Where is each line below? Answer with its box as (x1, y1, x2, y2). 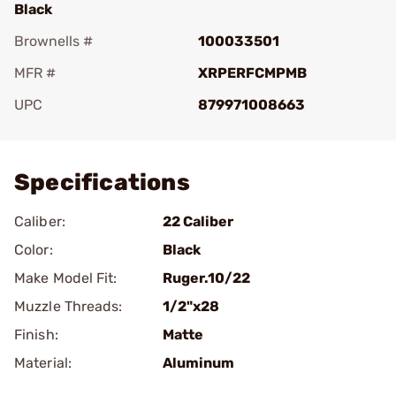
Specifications (14, 169, 190, 196)
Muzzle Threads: (14, 298, 123, 315)
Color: (14, 241, 53, 258)
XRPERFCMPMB (198, 65, 307, 81)
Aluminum (163, 354, 234, 371)
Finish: (14, 326, 58, 343)
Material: (14, 354, 72, 371)
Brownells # (14, 33, 93, 49)
